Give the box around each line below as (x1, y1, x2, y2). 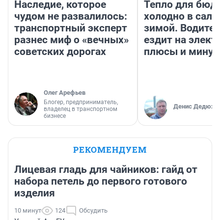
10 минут (14, 206, 41, 214)
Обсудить (79, 206, 108, 214)
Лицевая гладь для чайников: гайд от (14, 163, 197, 175)
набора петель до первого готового (14, 175, 187, 187)
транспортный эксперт (14, 22, 127, 34)
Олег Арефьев (44, 88, 85, 96)
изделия (14, 187, 55, 199)
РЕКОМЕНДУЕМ (73, 143, 147, 155)
